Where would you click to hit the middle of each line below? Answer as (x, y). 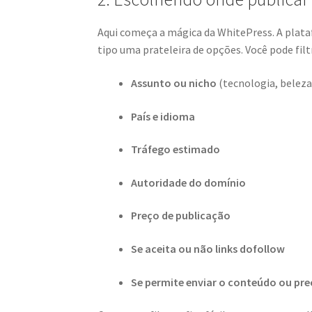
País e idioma (163, 116)
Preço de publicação (181, 216)
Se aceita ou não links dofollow (208, 249)
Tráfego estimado (176, 149)
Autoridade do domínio (189, 182)
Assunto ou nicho (174, 83)
